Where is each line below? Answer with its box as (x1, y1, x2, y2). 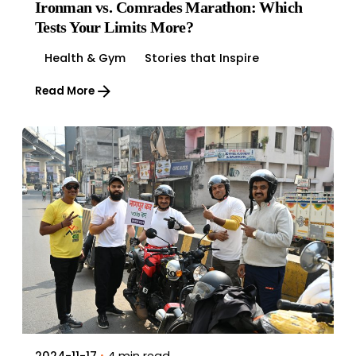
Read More (34, 83, 95, 99)
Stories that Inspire (144, 49, 259, 66)
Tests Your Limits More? (34, 18, 194, 36)
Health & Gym (44, 49, 126, 66)
